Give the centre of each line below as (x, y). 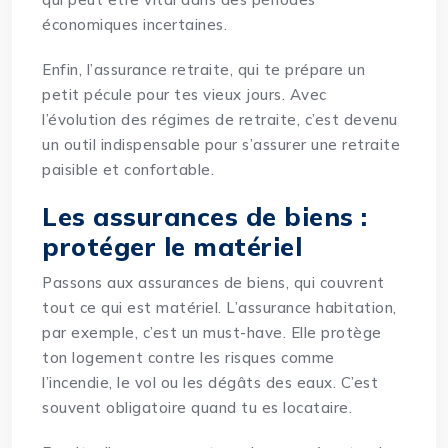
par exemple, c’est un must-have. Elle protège (212, 333)
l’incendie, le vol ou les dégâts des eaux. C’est (210, 383)
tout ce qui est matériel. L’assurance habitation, (219, 308)
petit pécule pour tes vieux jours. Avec (184, 95)
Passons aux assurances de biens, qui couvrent (213, 283)
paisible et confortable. (128, 170)
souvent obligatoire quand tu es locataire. (197, 408)
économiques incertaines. (135, 25)
